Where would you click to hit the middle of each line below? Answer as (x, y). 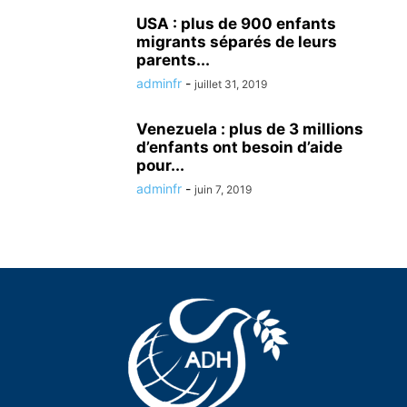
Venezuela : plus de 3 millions (250, 129)
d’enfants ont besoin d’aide (239, 147)
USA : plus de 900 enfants (236, 24)
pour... (160, 165)
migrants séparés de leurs (237, 42)
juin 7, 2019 (223, 189)
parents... (173, 60)
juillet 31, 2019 (231, 84)
